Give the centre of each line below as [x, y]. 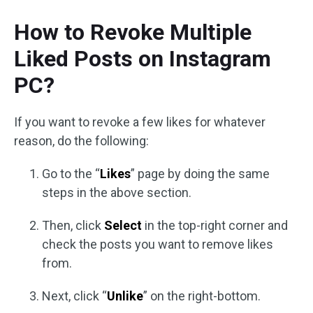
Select [123, 226]
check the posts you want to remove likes [158, 245]
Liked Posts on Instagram [143, 59]
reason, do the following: [81, 141]
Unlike [125, 296]
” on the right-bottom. [202, 296]
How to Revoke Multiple [133, 32]
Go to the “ [71, 174]
